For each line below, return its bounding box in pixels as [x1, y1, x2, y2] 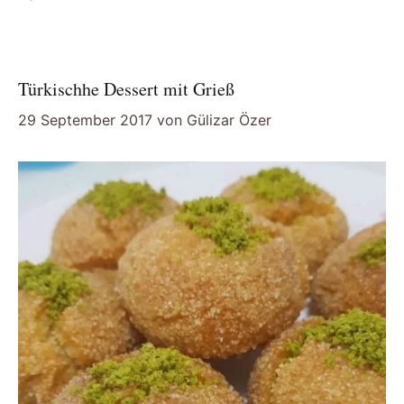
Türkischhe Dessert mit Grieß [18, 77, 234, 102]
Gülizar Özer [187, 111, 271, 130]
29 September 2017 [18, 111, 152, 130]
